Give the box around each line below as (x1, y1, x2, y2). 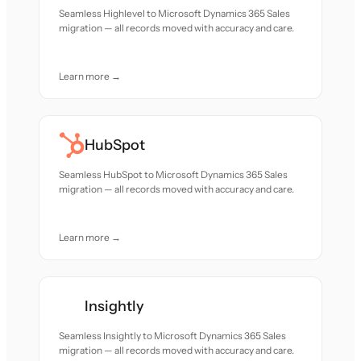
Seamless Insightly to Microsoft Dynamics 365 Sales (59, 330, 287, 342)
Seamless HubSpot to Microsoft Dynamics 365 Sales (59, 168, 288, 180)
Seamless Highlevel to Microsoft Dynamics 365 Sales (59, 7, 291, 19)
